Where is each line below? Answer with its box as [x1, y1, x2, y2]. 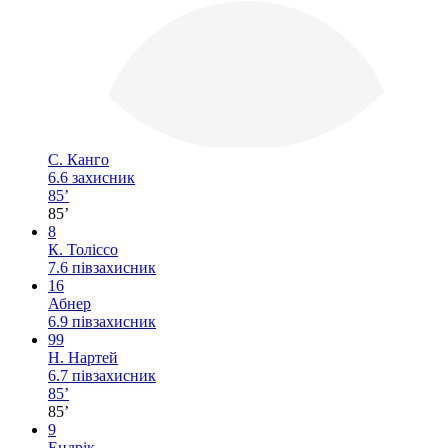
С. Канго [48, 151, 109, 169]
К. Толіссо [48, 241, 118, 259]
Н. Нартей [48, 349, 118, 367]
